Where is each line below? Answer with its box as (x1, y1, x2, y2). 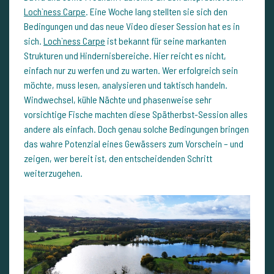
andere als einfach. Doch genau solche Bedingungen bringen (24, 122, 249, 135)
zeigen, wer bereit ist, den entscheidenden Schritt (24, 152, 212, 164)
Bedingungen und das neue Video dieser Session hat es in (24, 20, 240, 32)
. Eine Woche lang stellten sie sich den (86, 5, 228, 17)
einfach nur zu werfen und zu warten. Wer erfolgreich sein (24, 64, 238, 76)
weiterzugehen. (24, 166, 83, 179)
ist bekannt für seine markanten (105, 34, 226, 46)
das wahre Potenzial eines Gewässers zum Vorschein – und (24, 137, 243, 149)
